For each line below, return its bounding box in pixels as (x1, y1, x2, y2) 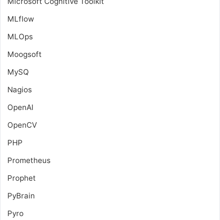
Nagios (7, 85, 32, 94)
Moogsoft (7, 50, 42, 59)
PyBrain (7, 191, 35, 200)
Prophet (7, 173, 36, 183)
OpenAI (7, 103, 33, 112)
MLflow (7, 14, 34, 24)
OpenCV (7, 120, 37, 130)
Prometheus (7, 156, 51, 165)
